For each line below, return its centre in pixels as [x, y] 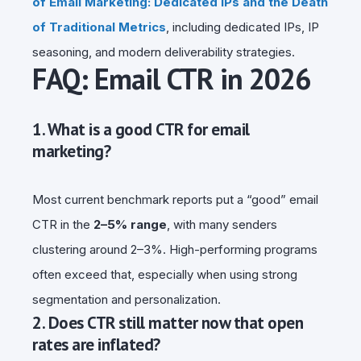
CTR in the [63, 224]
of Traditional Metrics [99, 27]
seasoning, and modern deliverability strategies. [164, 52]
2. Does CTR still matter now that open [168, 322]
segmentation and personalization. [127, 299]
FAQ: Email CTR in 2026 [171, 78]
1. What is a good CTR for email [141, 129]
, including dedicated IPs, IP [243, 27]
